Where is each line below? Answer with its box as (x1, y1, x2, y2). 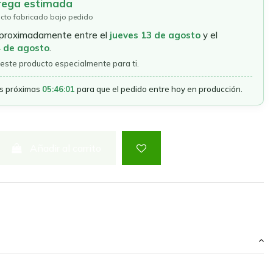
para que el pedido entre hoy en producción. (74, 83, 243, 94)
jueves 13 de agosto (109, 29, 200, 41)
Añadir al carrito (30, 141, 102, 154)
